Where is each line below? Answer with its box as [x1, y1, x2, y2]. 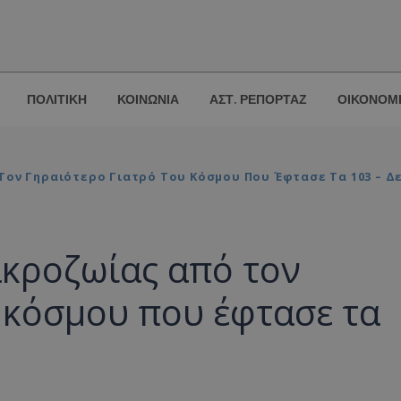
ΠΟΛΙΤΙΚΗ [27, 91, 87, 108]
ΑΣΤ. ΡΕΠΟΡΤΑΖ [209, 91, 307, 108]
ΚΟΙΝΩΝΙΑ [117, 91, 179, 108]
